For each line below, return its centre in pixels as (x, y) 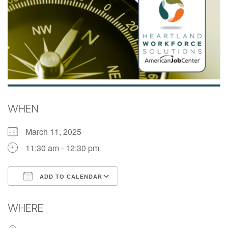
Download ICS (52, 195)
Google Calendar (159, 195)
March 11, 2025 (58, 132)
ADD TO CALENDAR (70, 177)
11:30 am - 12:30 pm (62, 148)
